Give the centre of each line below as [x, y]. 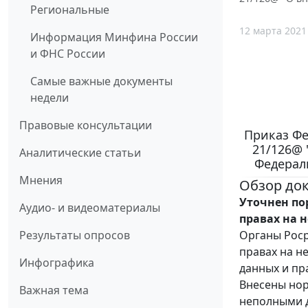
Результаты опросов [75, 235]
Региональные [70, 10]
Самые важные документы [101, 81]
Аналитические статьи [80, 153]
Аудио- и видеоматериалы [90, 208]
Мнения [41, 180]
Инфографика [57, 263]
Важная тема [54, 290]
